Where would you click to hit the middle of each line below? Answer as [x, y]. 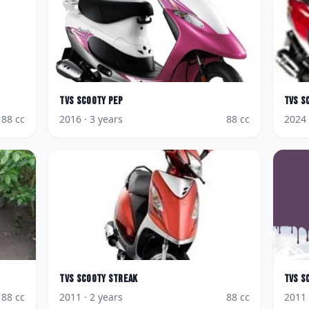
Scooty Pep [100, 101]
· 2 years [102, 297]
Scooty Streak [107, 279]
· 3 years [102, 119]
